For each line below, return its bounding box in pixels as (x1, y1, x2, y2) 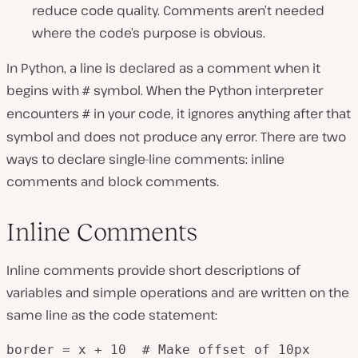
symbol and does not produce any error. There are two (6, 128, 346, 145)
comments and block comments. (6, 173, 219, 190)
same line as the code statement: (6, 306, 217, 324)
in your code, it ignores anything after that (90, 105, 351, 122)
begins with (6, 82, 82, 99)
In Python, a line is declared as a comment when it (6, 59, 320, 77)
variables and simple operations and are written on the (6, 284, 349, 301)
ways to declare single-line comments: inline (6, 150, 284, 168)
